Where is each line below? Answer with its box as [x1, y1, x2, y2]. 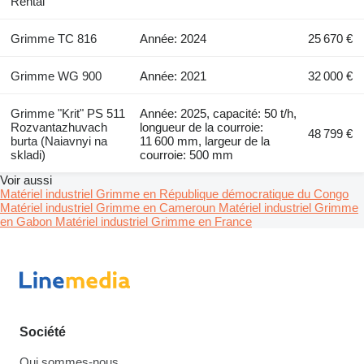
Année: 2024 [140, 31, 207, 45]
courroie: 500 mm [140, 147, 234, 162]
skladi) [10, 147, 45, 162]
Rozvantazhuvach [10, 119, 107, 134]
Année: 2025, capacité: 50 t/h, [140, 106, 297, 120]
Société [19, 324, 66, 339]
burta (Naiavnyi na [10, 133, 107, 148]
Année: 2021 [140, 68, 207, 83]
